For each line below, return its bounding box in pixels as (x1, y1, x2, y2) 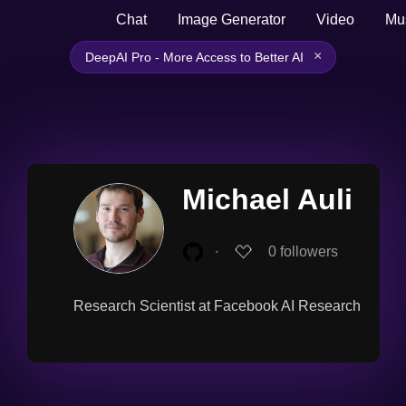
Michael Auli (181, 183, 353, 216)
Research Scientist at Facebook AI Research (72, 298, 361, 314)
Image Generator (178, 12, 285, 27)
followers (279, 243, 338, 259)
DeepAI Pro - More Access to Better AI (85, 50, 304, 64)
